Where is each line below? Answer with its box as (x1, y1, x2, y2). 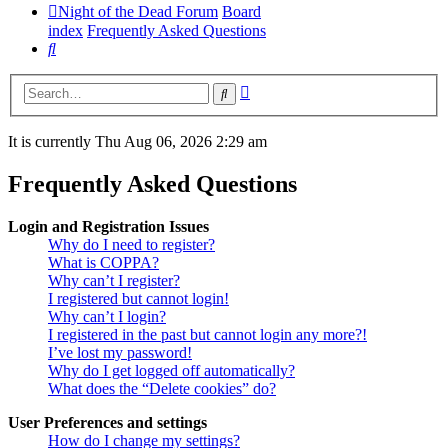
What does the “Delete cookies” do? (48, 380, 276, 398)
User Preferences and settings (8, 414, 207, 432)
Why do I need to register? (48, 236, 215, 254)
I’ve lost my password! (48, 344, 192, 362)
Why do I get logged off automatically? (48, 362, 295, 380)
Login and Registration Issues (8, 218, 209, 236)
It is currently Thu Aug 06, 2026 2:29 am (8, 133, 267, 151)
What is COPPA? (48, 254, 159, 272)
